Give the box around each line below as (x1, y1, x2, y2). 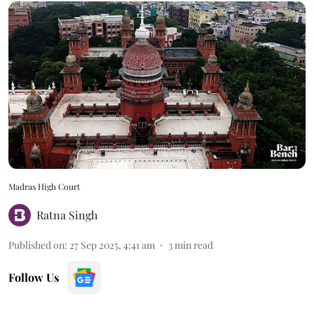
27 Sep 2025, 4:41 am (69, 238, 155, 252)
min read (175, 238, 213, 252)
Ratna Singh (36, 207, 97, 222)
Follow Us (8, 269, 59, 285)
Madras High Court (8, 180, 80, 192)
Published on (8, 238, 64, 252)
